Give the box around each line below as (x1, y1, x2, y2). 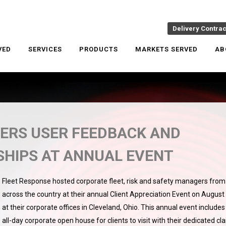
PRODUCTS (79, 45, 118, 53)
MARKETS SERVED (135, 45, 198, 53)
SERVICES (28, 45, 62, 53)
